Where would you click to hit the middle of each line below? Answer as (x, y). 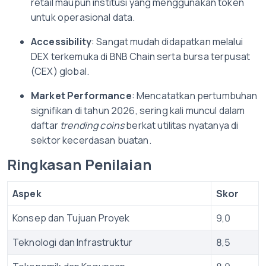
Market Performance (81, 96)
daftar (46, 125)
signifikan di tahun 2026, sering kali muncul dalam (138, 110)
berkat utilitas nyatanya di (181, 125)
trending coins (92, 125)
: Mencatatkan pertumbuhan (194, 96)
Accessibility (61, 42)
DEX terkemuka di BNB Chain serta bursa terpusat (141, 56)
